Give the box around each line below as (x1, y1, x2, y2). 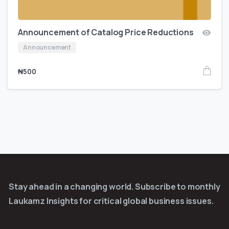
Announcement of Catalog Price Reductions (18, 27, 194, 38)
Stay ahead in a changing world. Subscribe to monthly (9, 181, 220, 193)
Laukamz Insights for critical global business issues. (9, 195, 214, 207)
